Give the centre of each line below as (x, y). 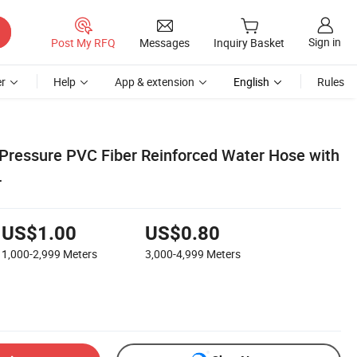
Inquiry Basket (249, 43)
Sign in (325, 42)
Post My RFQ (83, 42)
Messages (165, 42)
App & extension (155, 82)
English (251, 82)
